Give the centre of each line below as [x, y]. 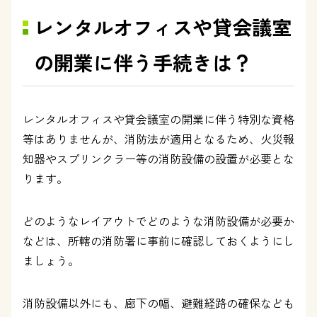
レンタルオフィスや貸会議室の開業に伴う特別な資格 [158, 119]
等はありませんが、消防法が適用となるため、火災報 [158, 139]
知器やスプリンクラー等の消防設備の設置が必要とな [158, 158]
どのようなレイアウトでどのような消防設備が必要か [158, 221]
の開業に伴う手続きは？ [143, 62]
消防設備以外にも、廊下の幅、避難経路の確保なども [158, 303]
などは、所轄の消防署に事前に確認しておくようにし [158, 241]
